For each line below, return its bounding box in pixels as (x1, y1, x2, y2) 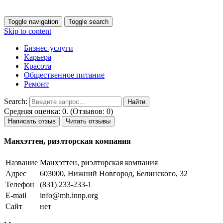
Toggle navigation (8, 18, 58, 25)
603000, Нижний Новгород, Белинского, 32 (40, 169, 188, 178)
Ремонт (24, 80, 49, 88)
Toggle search (68, 18, 109, 25)
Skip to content (4, 27, 51, 35)
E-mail (5, 191, 26, 200)
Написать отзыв (8, 117, 56, 125)
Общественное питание (24, 71, 105, 79)
